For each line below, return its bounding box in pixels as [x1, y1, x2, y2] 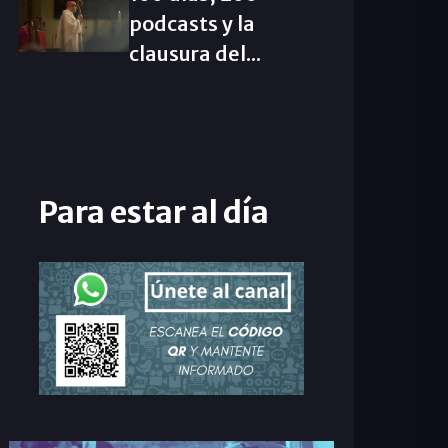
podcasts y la [128, 11, 255, 36]
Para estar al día [38, 193, 269, 231]
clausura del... [128, 41, 261, 66]
